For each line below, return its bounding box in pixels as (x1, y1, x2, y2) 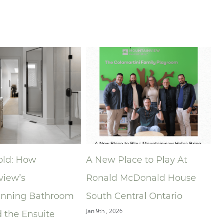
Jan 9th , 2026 (66, 207, 103, 215)
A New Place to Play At (66, 154, 168, 165)
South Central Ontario (66, 191, 163, 201)
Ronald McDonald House (66, 173, 176, 183)
